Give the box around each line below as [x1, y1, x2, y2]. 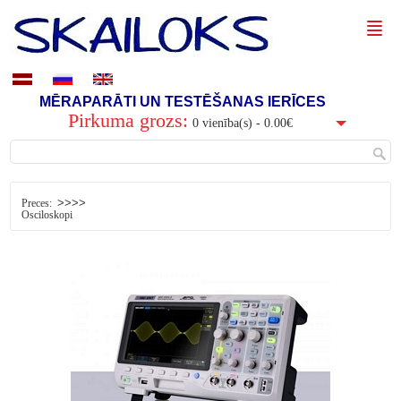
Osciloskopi [21, 209, 73, 221]
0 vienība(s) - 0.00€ [192, 115, 293, 130]
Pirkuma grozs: [68, 110, 188, 132]
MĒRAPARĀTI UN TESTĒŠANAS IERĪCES [39, 94, 326, 109]
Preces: [21, 198, 52, 209]
